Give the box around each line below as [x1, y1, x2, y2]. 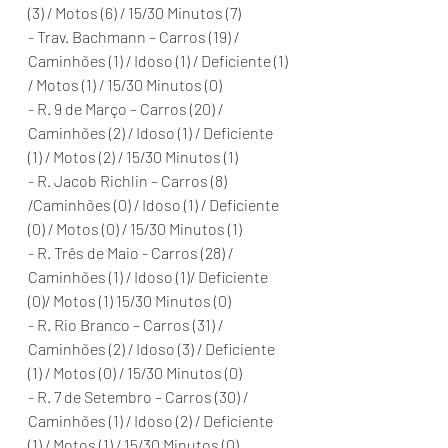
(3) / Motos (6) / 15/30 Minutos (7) [28, 3, 241, 22]
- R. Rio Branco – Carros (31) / [28, 315, 226, 334]
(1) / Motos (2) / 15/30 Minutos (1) [28, 147, 238, 166]
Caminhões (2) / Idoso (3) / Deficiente [28, 339, 278, 358]
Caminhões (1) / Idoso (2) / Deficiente [28, 411, 276, 430]
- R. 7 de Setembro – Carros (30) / [28, 387, 251, 406]
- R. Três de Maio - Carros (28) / [28, 243, 236, 262]
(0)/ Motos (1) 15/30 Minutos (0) [28, 291, 231, 310]
